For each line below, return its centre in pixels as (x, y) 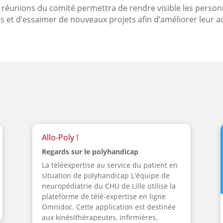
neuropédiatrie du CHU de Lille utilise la (109, 186)
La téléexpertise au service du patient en (110, 165)
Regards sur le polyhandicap (90, 152)
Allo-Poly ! (60, 138)
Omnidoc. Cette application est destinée (109, 207)
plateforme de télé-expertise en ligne (104, 197)
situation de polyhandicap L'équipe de (106, 176)
